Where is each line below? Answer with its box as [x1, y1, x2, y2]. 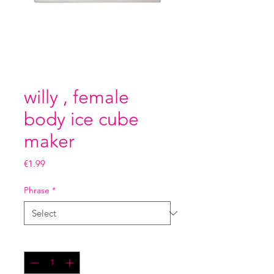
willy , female [24, 86, 129, 109]
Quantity [24, 235, 57, 246]
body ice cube [24, 108, 139, 131]
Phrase [24, 185, 50, 196]
